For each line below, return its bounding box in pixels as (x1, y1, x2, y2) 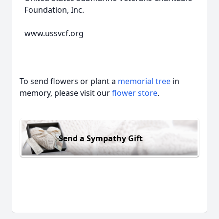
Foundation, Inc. (24, 4, 84, 15)
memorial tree (118, 76, 171, 87)
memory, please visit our (20, 88, 112, 98)
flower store (112, 88, 157, 98)
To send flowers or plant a (20, 76, 118, 87)
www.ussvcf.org (24, 28, 84, 39)
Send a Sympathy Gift (59, 132, 143, 144)
